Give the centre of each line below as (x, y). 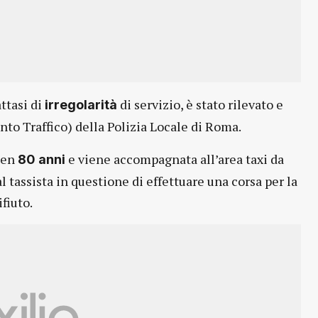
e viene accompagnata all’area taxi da (176, 159)
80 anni (43, 159)
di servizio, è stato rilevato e (200, 104)
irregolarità (81, 105)
